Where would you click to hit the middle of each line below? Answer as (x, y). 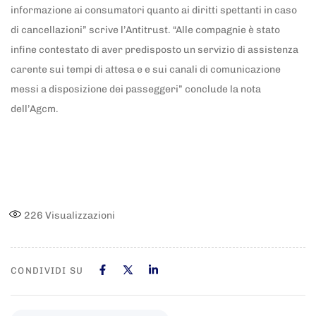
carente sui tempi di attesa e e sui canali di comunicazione (146, 70)
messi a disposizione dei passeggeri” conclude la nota (136, 90)
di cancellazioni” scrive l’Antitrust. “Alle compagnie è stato (145, 30)
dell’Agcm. (36, 109)
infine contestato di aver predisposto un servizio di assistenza (154, 50)
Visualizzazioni (79, 216)
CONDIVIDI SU (47, 271)
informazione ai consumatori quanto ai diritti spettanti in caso (154, 11)
